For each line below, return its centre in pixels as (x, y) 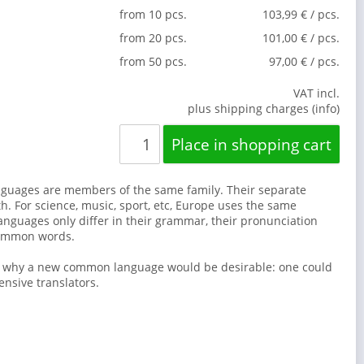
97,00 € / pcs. (304, 62)
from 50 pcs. (153, 62)
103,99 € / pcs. (301, 15)
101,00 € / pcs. (301, 38)
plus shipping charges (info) (264, 109)
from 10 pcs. (153, 15)
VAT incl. (316, 93)
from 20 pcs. (153, 38)
